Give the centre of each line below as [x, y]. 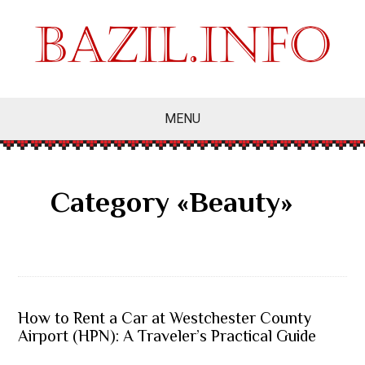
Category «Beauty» [172, 205]
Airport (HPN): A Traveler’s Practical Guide [167, 338]
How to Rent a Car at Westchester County [165, 320]
